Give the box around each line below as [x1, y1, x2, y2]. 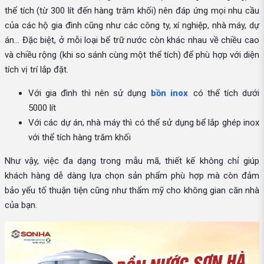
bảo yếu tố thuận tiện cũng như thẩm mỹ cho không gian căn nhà [5, 185, 259, 196]
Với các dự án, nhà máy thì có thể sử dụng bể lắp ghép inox [28, 117, 259, 128]
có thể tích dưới [189, 88, 260, 99]
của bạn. [5, 200, 37, 211]
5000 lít [28, 103, 56, 114]
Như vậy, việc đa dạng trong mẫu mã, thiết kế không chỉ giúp [5, 156, 259, 167]
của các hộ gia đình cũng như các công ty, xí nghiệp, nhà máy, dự [5, 20, 259, 31]
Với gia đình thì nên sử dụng [28, 88, 150, 99]
